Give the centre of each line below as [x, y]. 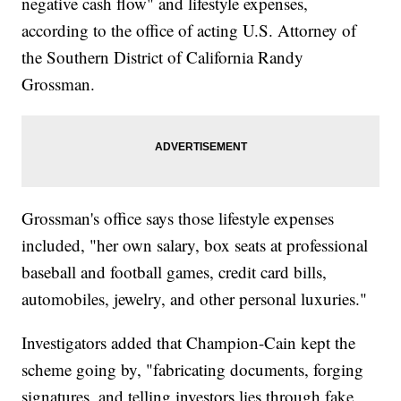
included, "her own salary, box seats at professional [195, 245]
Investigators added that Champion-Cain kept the [189, 343]
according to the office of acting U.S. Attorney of [189, 30]
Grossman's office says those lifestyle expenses [178, 218]
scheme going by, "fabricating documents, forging [193, 370]
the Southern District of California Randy [163, 57]
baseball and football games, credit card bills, [175, 272]
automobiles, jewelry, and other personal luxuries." [195, 299]
